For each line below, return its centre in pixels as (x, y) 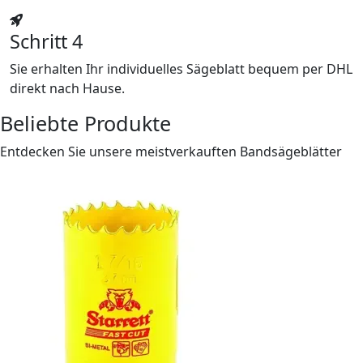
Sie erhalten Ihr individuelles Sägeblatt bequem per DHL (181, 69)
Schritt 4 (46, 42)
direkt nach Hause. (67, 89)
